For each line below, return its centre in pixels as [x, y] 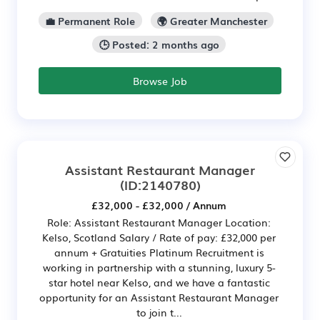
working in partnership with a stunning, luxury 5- [159, 267]
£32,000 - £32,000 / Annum [159, 205]
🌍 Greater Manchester [212, 20]
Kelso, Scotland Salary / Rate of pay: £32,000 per [159, 237]
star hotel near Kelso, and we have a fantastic [159, 282]
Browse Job [160, 81]
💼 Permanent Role [90, 20]
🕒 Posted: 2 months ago [159, 45]
